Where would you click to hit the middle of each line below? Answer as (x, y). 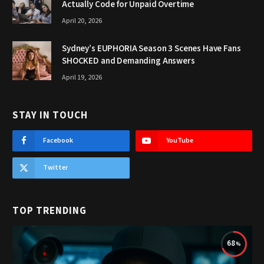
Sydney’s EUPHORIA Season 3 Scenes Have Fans (151, 48)
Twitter (55, 167)
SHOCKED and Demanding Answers (128, 61)
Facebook (58, 140)
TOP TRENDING (50, 211)
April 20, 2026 (82, 21)
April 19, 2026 (82, 77)
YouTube (179, 140)
